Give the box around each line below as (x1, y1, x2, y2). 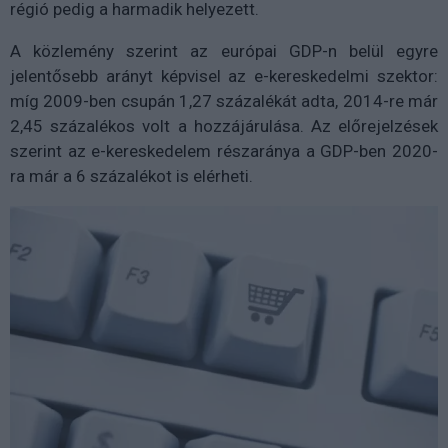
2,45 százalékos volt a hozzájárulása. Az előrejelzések (10, 116, 438, 137)
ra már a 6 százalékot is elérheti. (10, 166, 253, 187)
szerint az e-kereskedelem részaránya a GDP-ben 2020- (10, 141, 438, 162)
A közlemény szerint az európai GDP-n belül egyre (10, 41, 438, 62)
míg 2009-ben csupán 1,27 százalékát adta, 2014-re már (10, 91, 438, 112)
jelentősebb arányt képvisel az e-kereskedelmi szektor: (10, 66, 438, 87)
